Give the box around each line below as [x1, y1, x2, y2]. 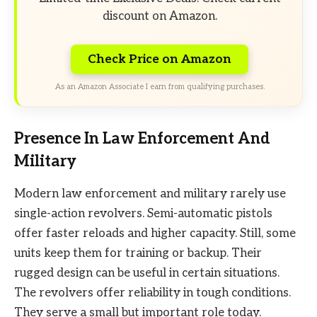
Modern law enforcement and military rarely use [14, 187, 286, 202]
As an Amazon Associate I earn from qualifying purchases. [54, 81, 265, 91]
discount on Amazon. [102, 9, 217, 24]
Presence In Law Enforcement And [14, 129, 270, 149]
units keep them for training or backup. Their [14, 246, 262, 261]
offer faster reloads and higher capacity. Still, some [14, 226, 296, 241]
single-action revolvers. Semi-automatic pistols [14, 207, 272, 221]
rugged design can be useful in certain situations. [14, 266, 279, 281]
